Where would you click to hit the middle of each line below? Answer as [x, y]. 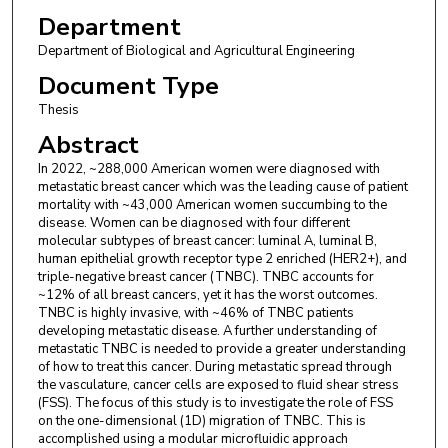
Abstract [88, 145]
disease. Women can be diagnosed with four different [193, 223]
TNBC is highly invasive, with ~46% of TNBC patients [195, 313]
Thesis [58, 109]
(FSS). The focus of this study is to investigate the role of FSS [215, 403]
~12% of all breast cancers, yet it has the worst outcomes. [207, 295]
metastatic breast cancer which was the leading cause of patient [222, 187]
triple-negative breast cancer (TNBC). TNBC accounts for [205, 277]
